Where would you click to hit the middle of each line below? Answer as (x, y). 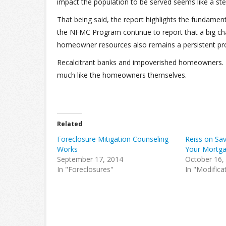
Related (70, 124)
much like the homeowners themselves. (122, 75)
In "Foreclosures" (85, 169)
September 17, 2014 (90, 159)
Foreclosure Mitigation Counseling (113, 139)
